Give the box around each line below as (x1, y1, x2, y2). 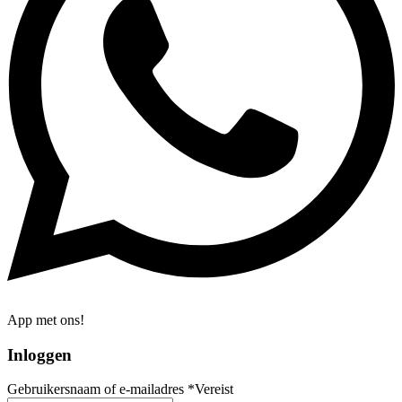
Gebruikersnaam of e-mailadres (7, 381, 188, 398)
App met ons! (7, 311, 84, 328)
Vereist (195, 381, 233, 398)
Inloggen (7, 345, 72, 364)
